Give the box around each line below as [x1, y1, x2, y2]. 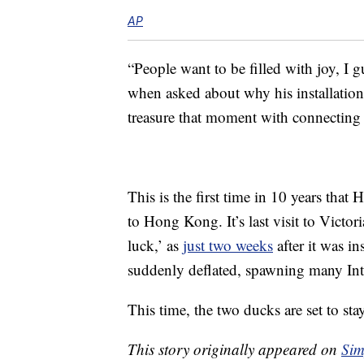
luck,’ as [128, 235, 183, 256]
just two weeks [183, 235, 273, 256]
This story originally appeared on [128, 339, 341, 360]
